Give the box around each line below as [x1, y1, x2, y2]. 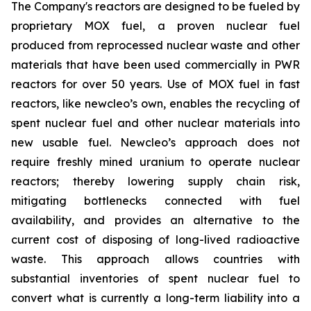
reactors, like [11, 96, 85, 110]
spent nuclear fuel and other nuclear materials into [11, 116, 300, 130]
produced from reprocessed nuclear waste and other [11, 38, 300, 52]
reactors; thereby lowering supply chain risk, [11, 174, 300, 188]
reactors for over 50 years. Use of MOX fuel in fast [11, 77, 300, 91]
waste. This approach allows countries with [11, 252, 300, 266]
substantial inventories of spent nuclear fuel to [11, 271, 300, 285]
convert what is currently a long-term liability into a [11, 291, 300, 305]
